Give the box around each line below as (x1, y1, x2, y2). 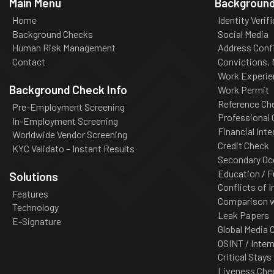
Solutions (9, 169, 58, 183)
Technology (12, 201, 59, 213)
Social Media (217, 28, 268, 40)
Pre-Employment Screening (12, 100, 125, 113)
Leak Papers (217, 209, 269, 221)
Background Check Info (9, 82, 127, 97)
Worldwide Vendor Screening (12, 128, 127, 141)
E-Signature (12, 215, 61, 228)
